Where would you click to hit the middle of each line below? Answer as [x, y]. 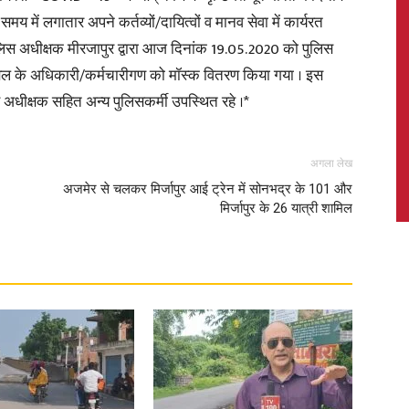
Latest [227, 221]
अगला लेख [331, 163]
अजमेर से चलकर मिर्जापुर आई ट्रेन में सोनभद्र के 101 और [208, 189]
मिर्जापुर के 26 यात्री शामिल [286, 208]
